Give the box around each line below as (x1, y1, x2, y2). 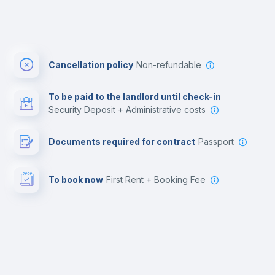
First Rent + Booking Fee (111, 174, 206, 185)
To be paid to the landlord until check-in (48, 91, 221, 102)
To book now (48, 174, 103, 185)
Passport (204, 136, 234, 147)
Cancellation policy (48, 59, 133, 70)
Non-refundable (142, 59, 201, 70)
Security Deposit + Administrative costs (54, 104, 206, 115)
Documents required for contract (48, 136, 195, 147)
